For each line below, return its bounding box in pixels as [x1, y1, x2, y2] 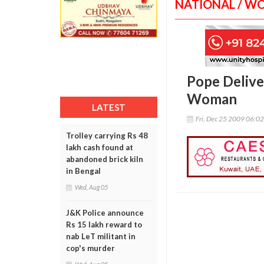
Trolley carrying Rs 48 [66, 131, 148, 140]
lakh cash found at [66, 143, 133, 152]
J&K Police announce [66, 208, 144, 217]
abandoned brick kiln [66, 154, 143, 164]
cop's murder [66, 243, 115, 253]
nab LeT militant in [66, 232, 136, 241]
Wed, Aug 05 [75, 183, 108, 191]
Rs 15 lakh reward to [66, 220, 142, 229]
